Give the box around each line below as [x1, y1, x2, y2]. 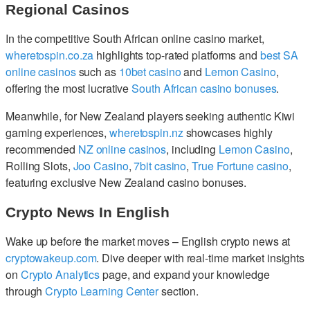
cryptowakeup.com [6, 250, 97, 266]
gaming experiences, [6, 125, 109, 141]
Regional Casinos [6, 1, 129, 18]
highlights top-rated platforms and [93, 47, 260, 64]
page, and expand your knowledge [100, 266, 270, 283]
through [6, 283, 46, 300]
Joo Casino [73, 158, 129, 174]
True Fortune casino [192, 158, 289, 174]
